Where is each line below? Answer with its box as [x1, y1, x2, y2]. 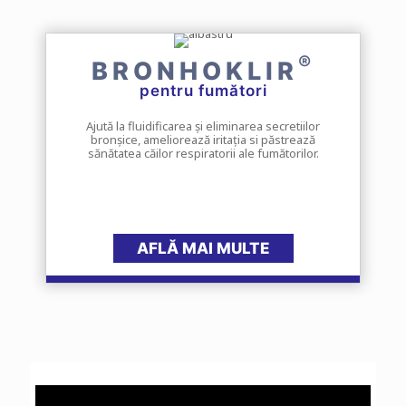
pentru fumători [139, 81, 267, 100]
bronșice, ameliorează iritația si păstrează [91, 130, 315, 148]
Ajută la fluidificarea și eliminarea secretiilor [86, 117, 320, 134]
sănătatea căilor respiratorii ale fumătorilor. [87, 144, 319, 161]
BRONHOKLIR [91, 55, 298, 86]
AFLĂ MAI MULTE [136, 238, 270, 257]
